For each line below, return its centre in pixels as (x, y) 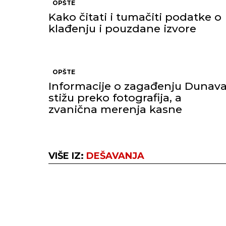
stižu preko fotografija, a (115, 98)
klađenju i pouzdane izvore (122, 29)
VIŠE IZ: (67, 156)
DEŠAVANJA (115, 156)
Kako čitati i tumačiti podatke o (135, 17)
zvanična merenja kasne (115, 109)
